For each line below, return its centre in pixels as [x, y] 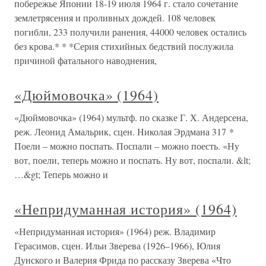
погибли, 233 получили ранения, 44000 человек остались [130, 32]
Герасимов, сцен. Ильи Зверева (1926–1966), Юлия [117, 246]
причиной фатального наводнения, [85, 61]
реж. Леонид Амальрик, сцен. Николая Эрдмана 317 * [124, 132]
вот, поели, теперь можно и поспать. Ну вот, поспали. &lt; [132, 160]
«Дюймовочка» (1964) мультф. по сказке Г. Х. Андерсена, [131, 118]
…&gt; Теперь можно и [61, 175]
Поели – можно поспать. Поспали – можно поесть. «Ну [127, 146]
